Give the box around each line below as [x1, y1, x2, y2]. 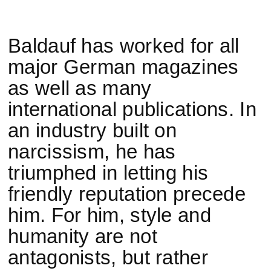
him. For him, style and [8, 204, 211, 226]
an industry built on [8, 119, 177, 142]
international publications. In [8, 98, 256, 120]
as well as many [8, 77, 152, 99]
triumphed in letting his [8, 162, 209, 184]
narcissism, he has [8, 140, 176, 163]
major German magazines [8, 56, 239, 78]
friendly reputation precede [8, 183, 246, 205]
